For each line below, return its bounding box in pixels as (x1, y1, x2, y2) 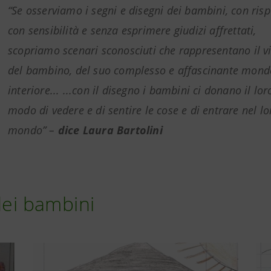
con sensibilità (8, 23, 82, 38)
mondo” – (8, 123, 58, 137)
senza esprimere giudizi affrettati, (90, 23, 256, 38)
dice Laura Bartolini (57, 123, 163, 137)
